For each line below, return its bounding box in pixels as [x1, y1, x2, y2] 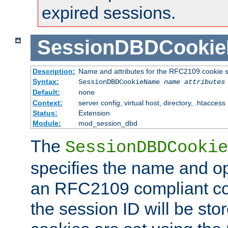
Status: [32, 109, 58, 118]
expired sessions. [42, 3, 176, 22]
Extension [78, 109, 110, 118]
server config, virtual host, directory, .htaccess [78, 99, 225, 107]
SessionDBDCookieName [78, 78, 164, 87]
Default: [32, 88, 60, 97]
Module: [32, 119, 61, 128]
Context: [32, 99, 63, 107]
